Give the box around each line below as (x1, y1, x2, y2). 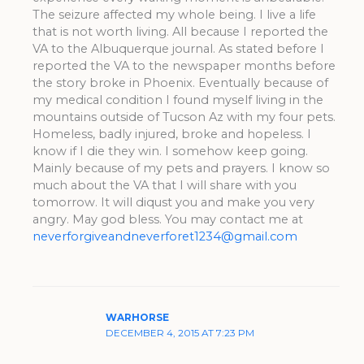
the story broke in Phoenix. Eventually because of (32, 75, 328, 90)
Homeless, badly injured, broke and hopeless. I (32, 126, 311, 141)
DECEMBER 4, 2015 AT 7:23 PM (105, 327, 254, 339)
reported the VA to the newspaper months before (32, 58, 336, 73)
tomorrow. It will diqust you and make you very (32, 194, 314, 210)
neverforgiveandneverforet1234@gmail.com (32, 228, 297, 244)
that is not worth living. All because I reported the (32, 24, 328, 39)
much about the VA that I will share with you (32, 177, 297, 193)
